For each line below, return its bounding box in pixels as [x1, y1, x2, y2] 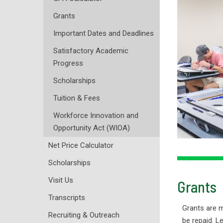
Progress [53, 58, 83, 68]
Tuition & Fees [53, 93, 100, 103]
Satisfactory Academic [53, 46, 128, 55]
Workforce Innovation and [53, 111, 138, 120]
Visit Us [48, 175, 73, 185]
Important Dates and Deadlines [53, 28, 154, 38]
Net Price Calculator [48, 140, 113, 150]
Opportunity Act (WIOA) [53, 123, 130, 132]
